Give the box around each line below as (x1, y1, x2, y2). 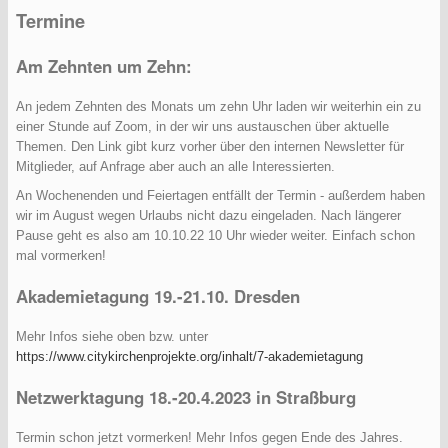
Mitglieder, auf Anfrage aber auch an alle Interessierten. (16, 158, 335, 174)
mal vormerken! (16, 248, 106, 264)
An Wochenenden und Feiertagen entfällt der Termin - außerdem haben (16, 188, 425, 204)
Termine (16, 7, 85, 34)
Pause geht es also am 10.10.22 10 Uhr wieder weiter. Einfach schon (16, 228, 415, 244)
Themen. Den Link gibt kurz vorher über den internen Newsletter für (16, 138, 404, 154)
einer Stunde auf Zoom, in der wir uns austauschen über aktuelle (16, 118, 389, 134)
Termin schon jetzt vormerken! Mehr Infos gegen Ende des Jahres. (16, 430, 403, 446)
